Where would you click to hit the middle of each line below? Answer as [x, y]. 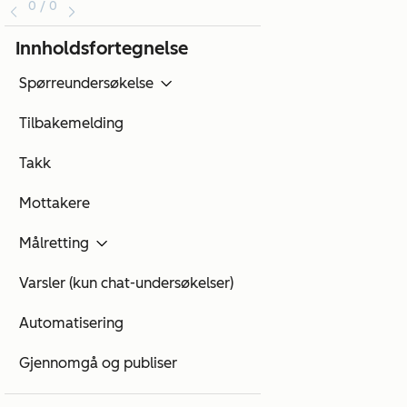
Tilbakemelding [71, 124]
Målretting [54, 243]
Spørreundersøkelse [86, 84]
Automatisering [71, 323]
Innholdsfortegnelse [102, 49]
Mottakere [55, 203]
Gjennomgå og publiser [98, 363]
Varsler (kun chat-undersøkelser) [126, 283]
